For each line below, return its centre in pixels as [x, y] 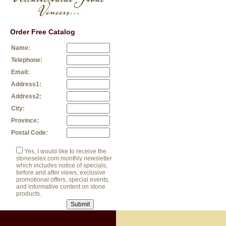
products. [29, 194]
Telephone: [27, 60]
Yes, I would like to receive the [65, 151]
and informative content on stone [61, 187]
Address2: [26, 96]
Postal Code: [30, 133]
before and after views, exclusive [61, 173]
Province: [25, 121]
